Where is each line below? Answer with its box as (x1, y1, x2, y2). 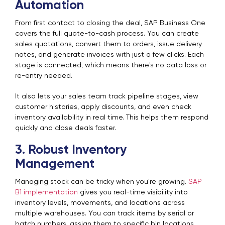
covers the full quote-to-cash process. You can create (15, 30, 199, 37)
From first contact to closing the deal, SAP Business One (15, 19, 205, 27)
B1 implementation (15, 188, 78, 196)
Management (15, 158, 97, 171)
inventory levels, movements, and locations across (15, 199, 185, 206)
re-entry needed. (15, 72, 72, 79)
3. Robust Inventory (15, 144, 127, 157)
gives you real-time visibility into (78, 188, 188, 196)
